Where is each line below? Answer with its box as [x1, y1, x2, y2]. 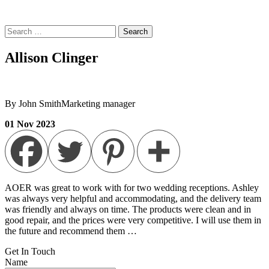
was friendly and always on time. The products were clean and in [5, 204, 251, 214]
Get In [5, 246, 29, 256]
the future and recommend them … [5, 225, 137, 236]
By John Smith [5, 98, 61, 109]
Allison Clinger [5, 49, 98, 65]
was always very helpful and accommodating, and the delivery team [5, 193, 261, 204]
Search [4, 25, 30, 35]
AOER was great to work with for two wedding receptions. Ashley [5, 182, 259, 193]
